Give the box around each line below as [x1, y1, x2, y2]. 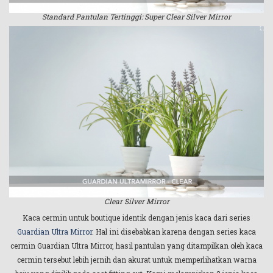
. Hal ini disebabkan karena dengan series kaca [92, 226, 256, 236]
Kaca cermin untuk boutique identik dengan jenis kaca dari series [23, 212, 250, 222]
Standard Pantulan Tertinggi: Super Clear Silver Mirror [42, 11, 231, 21]
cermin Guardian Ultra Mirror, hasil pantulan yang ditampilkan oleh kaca [10, 240, 263, 250]
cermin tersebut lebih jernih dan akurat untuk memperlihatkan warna [16, 254, 257, 264]
